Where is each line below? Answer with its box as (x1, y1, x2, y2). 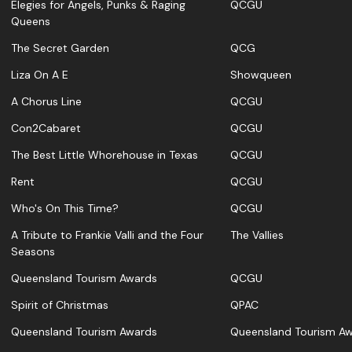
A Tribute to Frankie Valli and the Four (11, 228, 203, 243)
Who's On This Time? (11, 201, 119, 216)
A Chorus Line (11, 94, 82, 109)
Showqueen (230, 68, 291, 82)
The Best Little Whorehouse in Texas (11, 148, 198, 163)
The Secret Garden (11, 41, 109, 56)
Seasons (11, 244, 55, 259)
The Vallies (230, 228, 284, 243)
